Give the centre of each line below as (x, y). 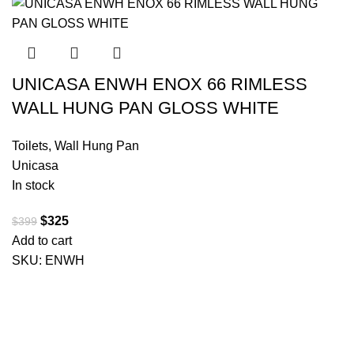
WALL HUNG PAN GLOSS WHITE (145, 107)
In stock (33, 185)
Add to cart (42, 240)
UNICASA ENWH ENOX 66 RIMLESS (160, 84)
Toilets (30, 145)
